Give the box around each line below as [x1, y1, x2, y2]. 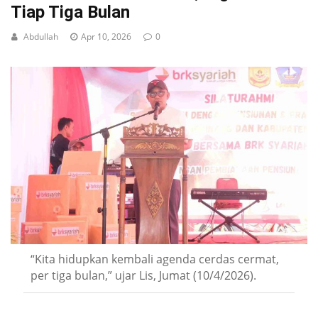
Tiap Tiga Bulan [11, 2, 130, 22]
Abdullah [23, 31, 58, 43]
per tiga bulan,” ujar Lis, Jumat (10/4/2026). [31, 267, 256, 283]
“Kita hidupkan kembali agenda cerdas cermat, [31, 251, 279, 267]
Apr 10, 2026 [81, 31, 131, 43]
